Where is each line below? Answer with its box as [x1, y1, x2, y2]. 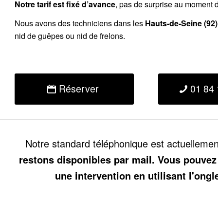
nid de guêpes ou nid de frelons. [15, 30, 125, 42]
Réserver [58, 81, 99, 95]
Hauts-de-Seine [145, 18, 202, 29]
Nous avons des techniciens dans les [15, 18, 145, 29]
